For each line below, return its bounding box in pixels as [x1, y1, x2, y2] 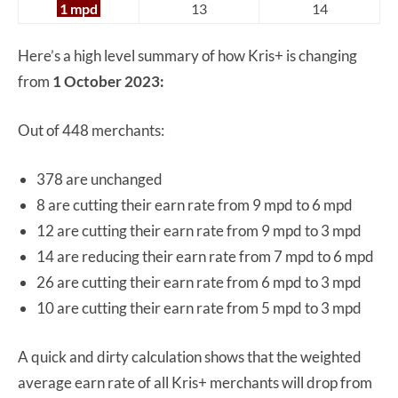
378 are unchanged [36, 169, 163, 188]
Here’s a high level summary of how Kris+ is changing [18, 45, 357, 65]
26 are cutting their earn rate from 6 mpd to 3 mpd [36, 272, 362, 291]
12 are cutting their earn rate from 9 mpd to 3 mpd [36, 220, 362, 240]
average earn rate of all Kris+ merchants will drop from [18, 372, 372, 392]
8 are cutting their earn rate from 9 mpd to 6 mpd [36, 195, 353, 214]
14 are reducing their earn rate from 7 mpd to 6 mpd [36, 246, 374, 266]
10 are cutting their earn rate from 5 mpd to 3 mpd [36, 298, 362, 317]
